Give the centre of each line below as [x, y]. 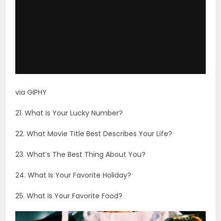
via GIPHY [31, 92]
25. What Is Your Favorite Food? [69, 196]
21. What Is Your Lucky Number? [69, 113]
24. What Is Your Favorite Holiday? [74, 175]
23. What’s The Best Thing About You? [81, 154]
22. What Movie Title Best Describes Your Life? [94, 133]
